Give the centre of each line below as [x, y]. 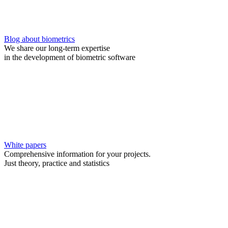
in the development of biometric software [70, 57]
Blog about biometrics [39, 39]
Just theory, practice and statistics [57, 163]
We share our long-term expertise [57, 48]
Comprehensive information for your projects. [77, 154]
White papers [25, 145]
